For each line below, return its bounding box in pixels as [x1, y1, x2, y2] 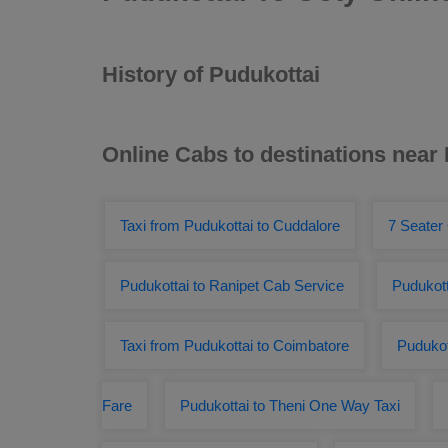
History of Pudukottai [102, 62, 320, 87]
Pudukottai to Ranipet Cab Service [120, 277, 344, 294]
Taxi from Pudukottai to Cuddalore [120, 217, 340, 234]
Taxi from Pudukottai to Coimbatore [120, 337, 349, 354]
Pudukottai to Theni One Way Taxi [180, 397, 400, 414]
